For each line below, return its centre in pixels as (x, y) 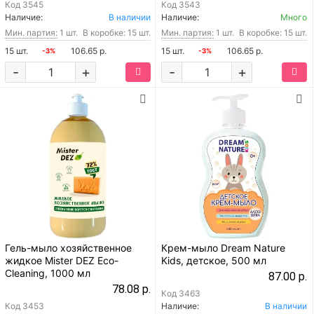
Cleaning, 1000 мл (48, 273)
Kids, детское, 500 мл (214, 260)
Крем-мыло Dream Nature (223, 247)
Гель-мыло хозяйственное (68, 247)
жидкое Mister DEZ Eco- (62, 260)
